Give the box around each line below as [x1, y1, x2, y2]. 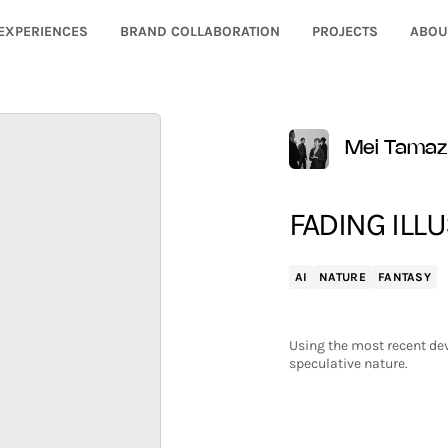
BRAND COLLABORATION [119, 23, 280, 40]
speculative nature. [288, 355, 408, 372]
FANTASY [377, 270, 432, 284]
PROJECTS [311, 23, 378, 40]
